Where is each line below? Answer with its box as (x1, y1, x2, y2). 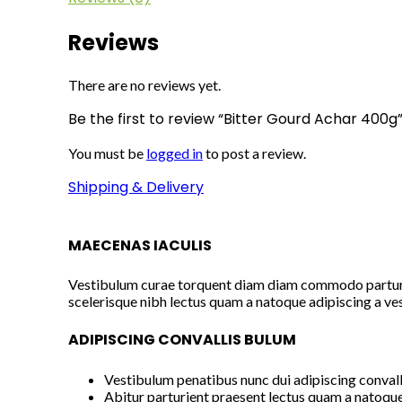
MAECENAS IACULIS (68, 234, 212, 256)
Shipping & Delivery (68, 176, 204, 197)
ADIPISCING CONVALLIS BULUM (68, 329, 296, 351)
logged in (146, 144, 203, 162)
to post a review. (203, 144, 306, 162)
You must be (68, 144, 146, 162)
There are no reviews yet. (68, 75, 221, 93)
